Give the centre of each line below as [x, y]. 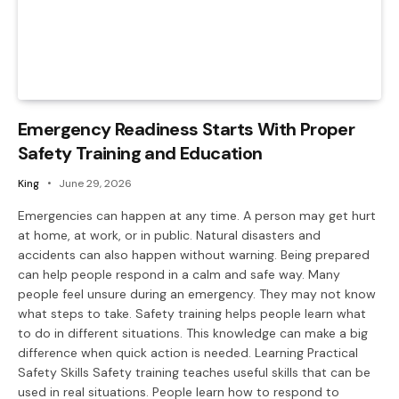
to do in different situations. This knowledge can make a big [193, 334]
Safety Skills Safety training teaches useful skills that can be [194, 373]
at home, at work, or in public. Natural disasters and [169, 236]
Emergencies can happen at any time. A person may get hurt [197, 216]
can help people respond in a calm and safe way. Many [179, 275]
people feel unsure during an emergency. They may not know [197, 294]
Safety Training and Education [140, 154]
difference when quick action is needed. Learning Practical [188, 353]
